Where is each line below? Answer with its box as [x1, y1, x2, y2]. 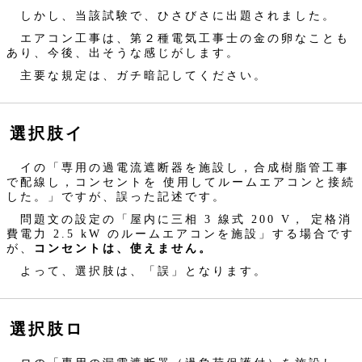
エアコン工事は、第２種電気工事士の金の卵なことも [6, 31, 350, 44]
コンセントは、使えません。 [34, 241, 213, 255]
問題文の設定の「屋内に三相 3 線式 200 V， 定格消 [6, 212, 352, 225]
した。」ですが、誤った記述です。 [6, 189, 226, 203]
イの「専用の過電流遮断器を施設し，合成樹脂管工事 [6, 160, 350, 174]
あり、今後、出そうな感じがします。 [6, 45, 240, 59]
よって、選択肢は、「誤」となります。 [6, 263, 267, 277]
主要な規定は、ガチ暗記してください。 [6, 68, 267, 82]
